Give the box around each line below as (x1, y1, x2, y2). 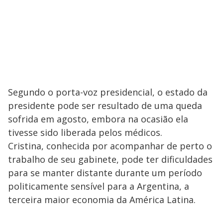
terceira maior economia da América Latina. (8, 194, 196, 206)
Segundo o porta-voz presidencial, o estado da (8, 86, 208, 98)
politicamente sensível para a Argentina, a (8, 180, 189, 192)
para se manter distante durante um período (8, 167, 202, 179)
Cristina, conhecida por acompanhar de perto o (8, 140, 212, 152)
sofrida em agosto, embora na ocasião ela (8, 113, 188, 125)
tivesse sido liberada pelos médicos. (8, 126, 162, 138)
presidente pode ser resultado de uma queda (8, 100, 202, 111)
